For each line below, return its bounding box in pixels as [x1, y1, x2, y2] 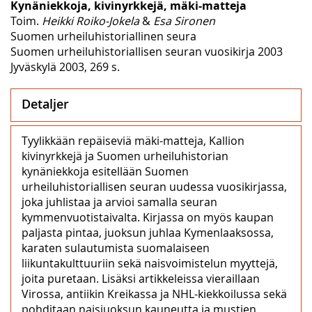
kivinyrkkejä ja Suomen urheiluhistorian [22, 148, 228, 164]
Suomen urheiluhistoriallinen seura [10, 28, 196, 44]
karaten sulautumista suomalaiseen [22, 240, 210, 256]
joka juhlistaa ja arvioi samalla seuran [22, 194, 217, 210]
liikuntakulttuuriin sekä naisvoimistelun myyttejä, [22, 255, 278, 271]
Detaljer [22, 95, 69, 112]
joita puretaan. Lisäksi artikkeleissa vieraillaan [22, 270, 260, 286]
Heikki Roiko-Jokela [42, 13, 139, 29]
